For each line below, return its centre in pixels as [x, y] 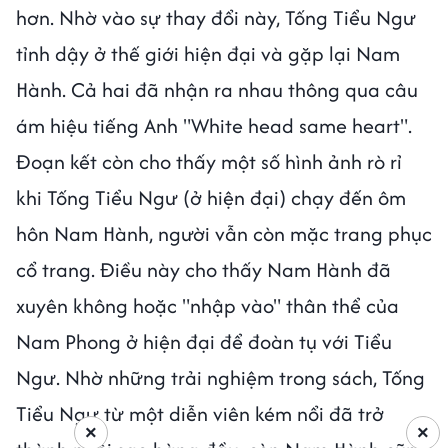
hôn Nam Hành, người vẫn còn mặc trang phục [224, 234]
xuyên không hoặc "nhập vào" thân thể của [207, 306]
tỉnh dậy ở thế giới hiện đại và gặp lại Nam [208, 54]
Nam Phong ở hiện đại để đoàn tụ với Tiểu [204, 342]
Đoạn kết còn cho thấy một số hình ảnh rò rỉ [209, 162]
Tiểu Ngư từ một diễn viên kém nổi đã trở [200, 414]
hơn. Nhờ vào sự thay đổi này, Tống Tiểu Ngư [216, 18]
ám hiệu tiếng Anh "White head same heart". [214, 126]
